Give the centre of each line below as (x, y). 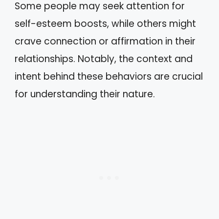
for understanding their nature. (85, 94)
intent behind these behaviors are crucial (109, 76)
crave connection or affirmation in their (105, 41)
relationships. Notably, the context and (104, 59)
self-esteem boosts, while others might (105, 23)
